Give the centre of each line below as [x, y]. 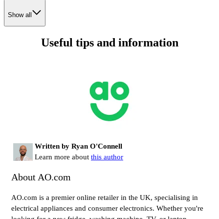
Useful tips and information [109, 42]
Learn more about [63, 157]
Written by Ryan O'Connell [78, 146]
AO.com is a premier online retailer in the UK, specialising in [105, 198]
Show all [20, 15]
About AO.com [41, 177]
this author [107, 157]
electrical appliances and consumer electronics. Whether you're [107, 208]
